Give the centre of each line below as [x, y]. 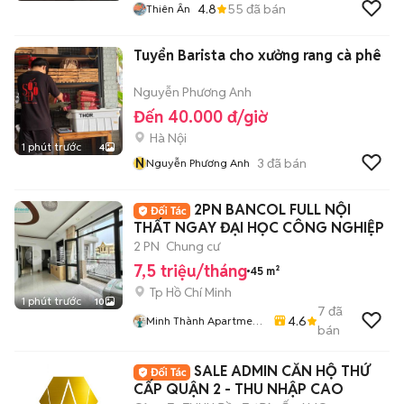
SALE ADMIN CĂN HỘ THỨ [282, 371]
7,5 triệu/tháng [190, 271]
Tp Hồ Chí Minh [191, 292]
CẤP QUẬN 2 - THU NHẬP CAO [239, 389]
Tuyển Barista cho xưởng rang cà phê [257, 55]
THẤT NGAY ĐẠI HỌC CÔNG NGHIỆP [259, 228]
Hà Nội [168, 138]
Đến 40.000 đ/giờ [201, 117]
